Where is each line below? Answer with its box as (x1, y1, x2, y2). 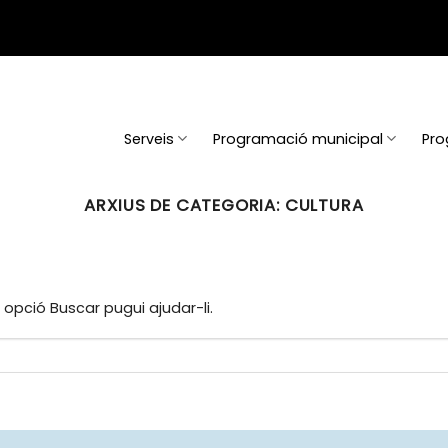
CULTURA (284, 194, 364, 217)
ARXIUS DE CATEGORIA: (84, 194, 285, 217)
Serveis (124, 128, 175, 149)
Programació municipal (213, 128, 384, 149)
